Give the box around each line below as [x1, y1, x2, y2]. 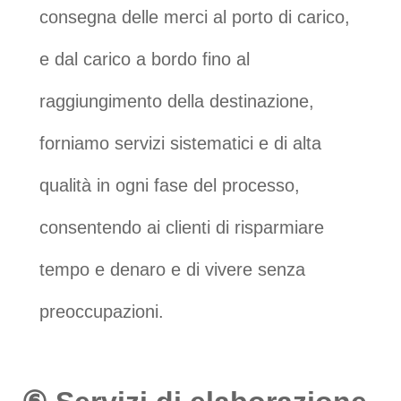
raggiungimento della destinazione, [39, 90, 314, 111]
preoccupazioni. [39, 301, 164, 321]
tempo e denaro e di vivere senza [39, 259, 305, 279]
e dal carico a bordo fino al [39, 48, 250, 69]
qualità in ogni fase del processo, [39, 175, 300, 195]
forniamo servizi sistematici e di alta [39, 132, 321, 153]
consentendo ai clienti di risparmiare [39, 217, 324, 237]
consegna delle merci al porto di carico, [39, 6, 350, 27]
